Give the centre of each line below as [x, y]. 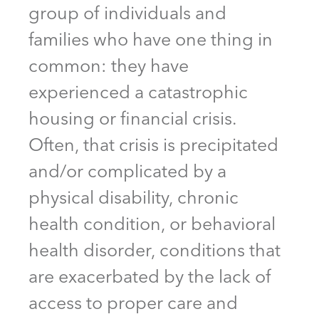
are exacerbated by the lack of [150, 276]
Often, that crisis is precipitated [153, 144]
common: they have [109, 65]
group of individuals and [127, 12]
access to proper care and [133, 302]
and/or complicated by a [127, 171]
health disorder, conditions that [155, 250]
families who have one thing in [151, 39]
